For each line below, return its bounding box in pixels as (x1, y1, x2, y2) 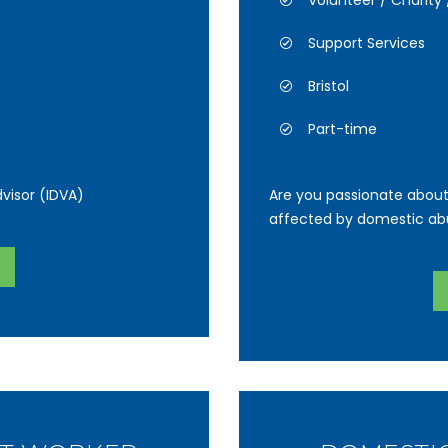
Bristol (308, 76, 349, 96)
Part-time (308, 119, 377, 139)
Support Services (308, 33, 425, 53)
